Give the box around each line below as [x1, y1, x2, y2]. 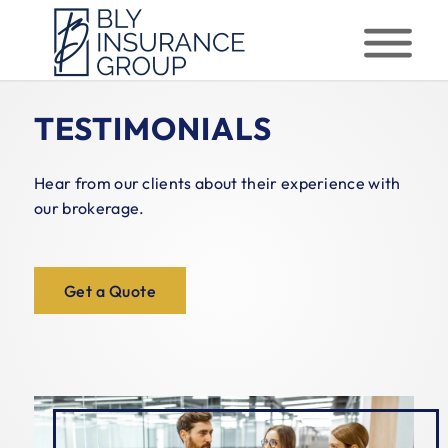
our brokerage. [34, 197, 145, 218]
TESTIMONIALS [34, 109, 272, 148]
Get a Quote [64, 281, 157, 302]
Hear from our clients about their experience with [34, 172, 401, 193]
